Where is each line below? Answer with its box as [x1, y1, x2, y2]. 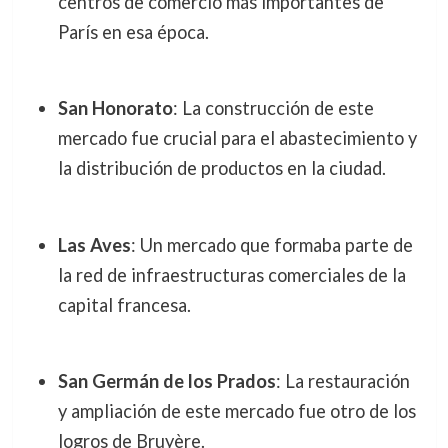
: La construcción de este [172, 97, 374, 120]
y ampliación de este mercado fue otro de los [57, 400, 416, 423]
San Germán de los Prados [57, 370, 276, 393]
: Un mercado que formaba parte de [130, 233, 413, 256]
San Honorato [57, 97, 173, 120]
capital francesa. [57, 293, 191, 316]
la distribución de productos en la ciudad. [57, 157, 386, 180]
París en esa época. [57, 20, 209, 43]
